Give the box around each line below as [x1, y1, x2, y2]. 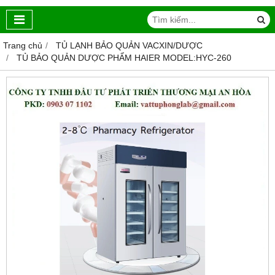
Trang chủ [3, 41, 42, 51]
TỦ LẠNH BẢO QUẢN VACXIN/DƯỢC [56, 41, 203, 51]
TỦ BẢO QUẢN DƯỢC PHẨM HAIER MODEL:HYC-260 [17, 53, 231, 63]
